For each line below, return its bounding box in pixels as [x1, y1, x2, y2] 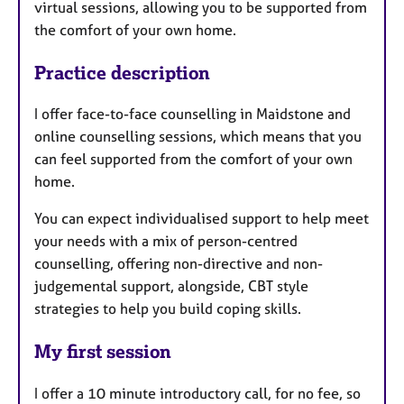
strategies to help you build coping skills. [34, 299, 305, 318]
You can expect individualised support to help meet [34, 209, 369, 228]
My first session [34, 340, 171, 363]
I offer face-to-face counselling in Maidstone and [34, 105, 351, 124]
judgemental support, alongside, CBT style [34, 277, 308, 296]
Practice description [34, 60, 210, 84]
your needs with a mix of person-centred [34, 232, 298, 251]
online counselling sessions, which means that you [34, 127, 362, 146]
